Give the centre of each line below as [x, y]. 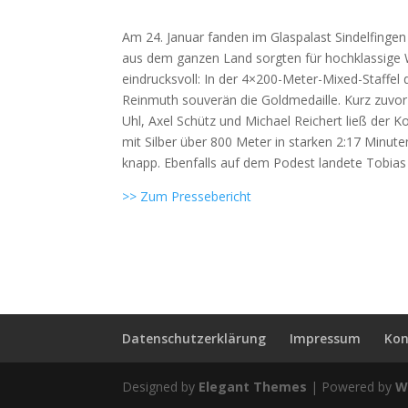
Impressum [326, 338]
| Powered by [352, 386]
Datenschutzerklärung [194, 338]
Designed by [161, 386]
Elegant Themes [253, 386]
